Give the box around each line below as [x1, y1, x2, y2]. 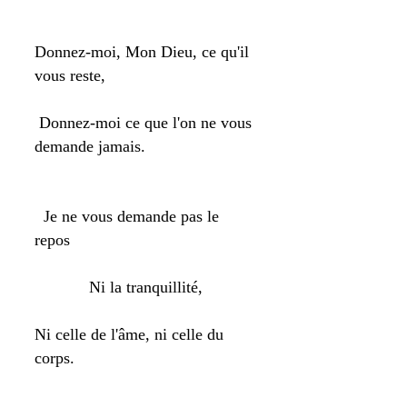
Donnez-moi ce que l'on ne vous [35, 114, 252, 132]
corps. [35, 349, 74, 367]
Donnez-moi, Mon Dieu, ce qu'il [35, 43, 249, 61]
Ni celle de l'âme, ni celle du [35, 325, 223, 343]
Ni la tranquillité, [35, 278, 203, 296]
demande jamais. [35, 137, 145, 155]
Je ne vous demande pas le [35, 207, 219, 225]
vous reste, [35, 66, 105, 84]
